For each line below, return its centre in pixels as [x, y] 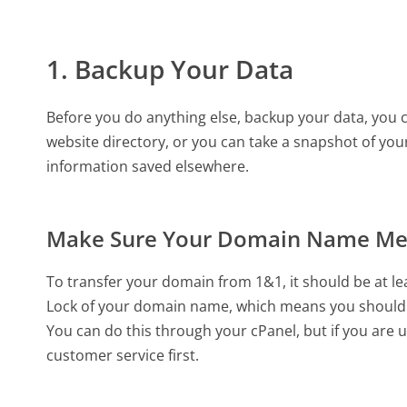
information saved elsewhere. [148, 166]
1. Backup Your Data [170, 69]
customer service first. [123, 355]
